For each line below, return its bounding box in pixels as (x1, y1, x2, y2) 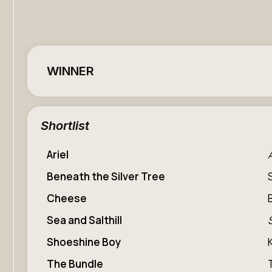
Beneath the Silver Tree (47, 169, 165, 183)
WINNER (47, 64, 94, 78)
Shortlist (41, 118, 89, 133)
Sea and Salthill (47, 213, 122, 227)
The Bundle (47, 257, 103, 271)
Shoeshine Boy (47, 235, 121, 249)
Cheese (47, 191, 87, 205)
